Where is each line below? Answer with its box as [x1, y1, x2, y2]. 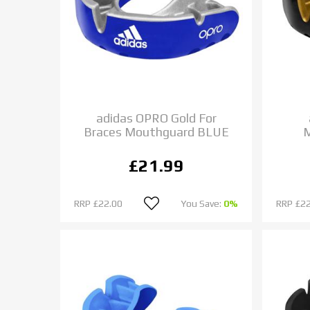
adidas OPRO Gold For [95, 110, 217, 125]
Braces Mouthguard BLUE [83, 124, 229, 139]
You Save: [181, 197, 224, 209]
